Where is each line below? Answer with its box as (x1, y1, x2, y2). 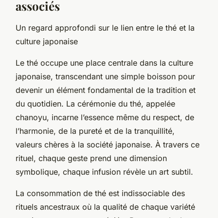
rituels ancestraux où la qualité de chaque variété (16, 201, 195, 212)
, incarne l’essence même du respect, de (47, 112, 194, 122)
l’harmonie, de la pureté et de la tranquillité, (16, 126, 175, 136)
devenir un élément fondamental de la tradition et (16, 85, 196, 95)
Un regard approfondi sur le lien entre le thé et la (16, 22, 195, 33)
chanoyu (16, 112, 47, 122)
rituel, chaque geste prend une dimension (16, 153, 167, 163)
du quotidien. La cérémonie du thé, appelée (16, 98, 175, 109)
